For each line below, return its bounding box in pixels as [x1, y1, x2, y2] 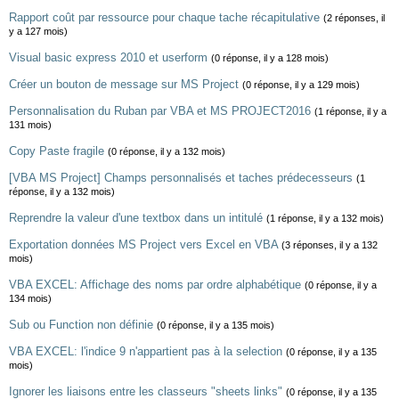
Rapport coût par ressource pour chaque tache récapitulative [9, 11, 320, 24]
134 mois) [9, 293, 52, 304]
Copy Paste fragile [9, 144, 104, 158]
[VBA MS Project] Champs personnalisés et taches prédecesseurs [9, 171, 353, 184]
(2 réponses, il [323, 12, 385, 23]
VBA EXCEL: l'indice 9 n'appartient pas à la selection [9, 345, 282, 358]
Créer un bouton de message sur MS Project [9, 77, 239, 91]
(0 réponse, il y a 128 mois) [211, 53, 329, 63]
